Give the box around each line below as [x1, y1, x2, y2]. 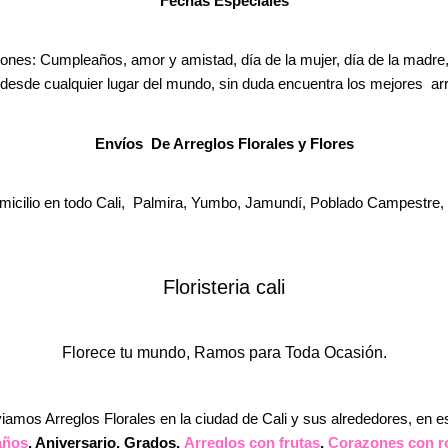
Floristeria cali [163, 275, 285, 298]
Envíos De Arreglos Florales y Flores [94, 134, 354, 152]
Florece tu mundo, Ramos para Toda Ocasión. [61, 343, 387, 361]
